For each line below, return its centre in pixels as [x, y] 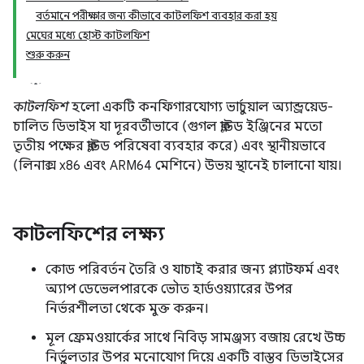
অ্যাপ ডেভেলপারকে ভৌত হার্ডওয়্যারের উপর [169, 289]
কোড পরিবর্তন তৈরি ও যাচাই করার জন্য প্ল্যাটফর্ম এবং [193, 270]
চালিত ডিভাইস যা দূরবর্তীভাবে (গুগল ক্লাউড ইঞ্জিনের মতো [167, 127]
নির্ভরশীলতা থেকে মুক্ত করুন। [127, 309]
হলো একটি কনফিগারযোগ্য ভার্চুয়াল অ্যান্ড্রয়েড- [201, 107]
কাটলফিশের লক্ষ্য [89, 234]
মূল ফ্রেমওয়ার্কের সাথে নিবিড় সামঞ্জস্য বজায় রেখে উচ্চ [195, 338]
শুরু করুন [48, 55]
